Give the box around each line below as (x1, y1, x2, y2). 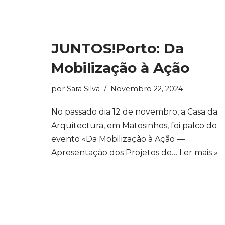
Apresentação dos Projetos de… (51, 148, 179, 157)
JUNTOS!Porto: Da (51, 40, 184, 57)
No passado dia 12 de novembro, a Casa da (51, 107, 217, 117)
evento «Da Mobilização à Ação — (51, 134, 185, 144)
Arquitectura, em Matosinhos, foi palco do (51, 121, 217, 130)
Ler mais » (179, 148, 218, 157)
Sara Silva (67, 84, 100, 93)
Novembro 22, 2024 (110, 84, 183, 93)
